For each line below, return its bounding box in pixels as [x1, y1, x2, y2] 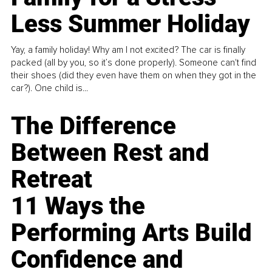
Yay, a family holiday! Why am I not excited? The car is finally [11, 44, 246, 55]
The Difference [11, 111, 177, 140]
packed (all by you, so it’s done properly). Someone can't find [11, 56, 257, 68]
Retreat [11, 165, 93, 194]
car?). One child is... [11, 82, 89, 93]
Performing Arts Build [11, 218, 253, 247]
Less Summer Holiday [11, 9, 251, 38]
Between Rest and [11, 138, 210, 167]
